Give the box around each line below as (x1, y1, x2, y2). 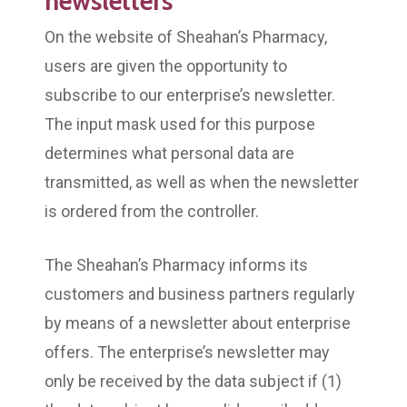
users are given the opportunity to (45, 55, 287, 75)
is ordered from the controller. (45, 201, 259, 221)
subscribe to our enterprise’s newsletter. (45, 84, 335, 104)
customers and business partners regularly (45, 283, 355, 303)
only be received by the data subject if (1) (45, 371, 342, 391)
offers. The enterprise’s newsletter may (45, 342, 330, 362)
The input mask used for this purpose (45, 114, 315, 134)
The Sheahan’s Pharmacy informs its (45, 254, 308, 274)
